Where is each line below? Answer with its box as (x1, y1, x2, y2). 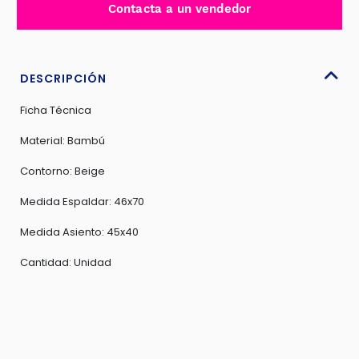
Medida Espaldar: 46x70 (20, 194, 144, 209)
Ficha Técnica (20, 103, 91, 118)
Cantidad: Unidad (20, 255, 111, 270)
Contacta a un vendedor (108, 2, 251, 16)
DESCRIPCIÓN (20, 71, 107, 87)
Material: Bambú (20, 133, 105, 148)
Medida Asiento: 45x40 (20, 224, 139, 240)
